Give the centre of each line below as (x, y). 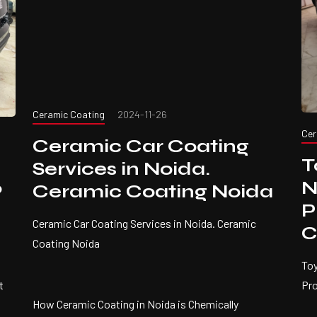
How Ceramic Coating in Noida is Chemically (136, 304)
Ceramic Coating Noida (153, 191)
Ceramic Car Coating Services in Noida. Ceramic (144, 223)
